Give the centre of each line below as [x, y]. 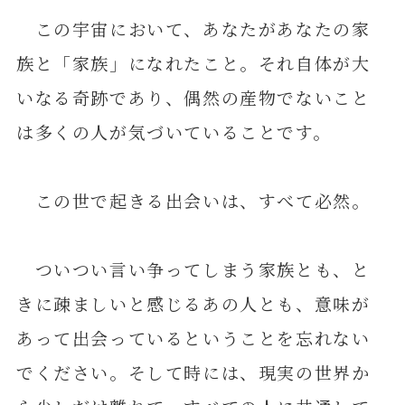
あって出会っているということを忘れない [193, 338]
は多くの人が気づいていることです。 [174, 132]
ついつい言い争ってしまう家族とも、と [193, 269]
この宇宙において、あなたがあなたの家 [193, 29]
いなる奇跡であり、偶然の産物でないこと [193, 98]
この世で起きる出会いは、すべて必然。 [193, 201]
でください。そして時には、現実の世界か [193, 372]
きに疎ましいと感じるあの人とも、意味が [193, 304]
